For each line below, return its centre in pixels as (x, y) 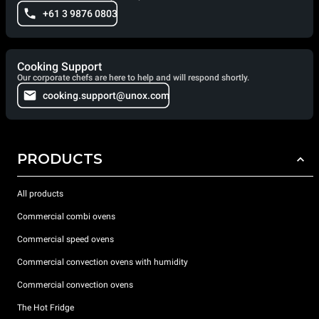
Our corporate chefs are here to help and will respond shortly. (133, 78)
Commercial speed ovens (66, 239)
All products (40, 193)
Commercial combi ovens (66, 216)
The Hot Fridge (46, 307)
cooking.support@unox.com (106, 96)
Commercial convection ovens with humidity (103, 262)
